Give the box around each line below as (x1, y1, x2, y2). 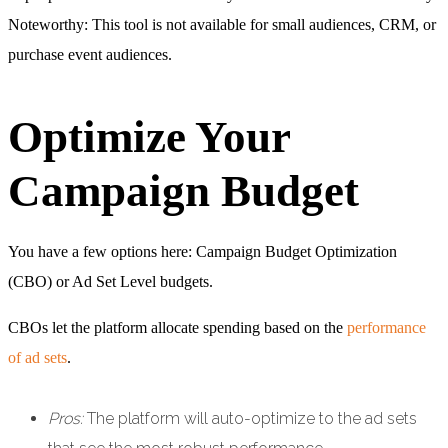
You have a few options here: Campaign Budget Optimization (8, 243, 397, 261)
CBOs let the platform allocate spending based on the (8, 319, 343, 337)
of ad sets (8, 349, 67, 367)
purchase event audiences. (8, 45, 172, 63)
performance (343, 319, 426, 337)
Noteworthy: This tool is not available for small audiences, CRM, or (8, 15, 436, 33)
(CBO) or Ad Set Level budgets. (8, 273, 213, 291)
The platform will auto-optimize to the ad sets (87, 409, 417, 429)
